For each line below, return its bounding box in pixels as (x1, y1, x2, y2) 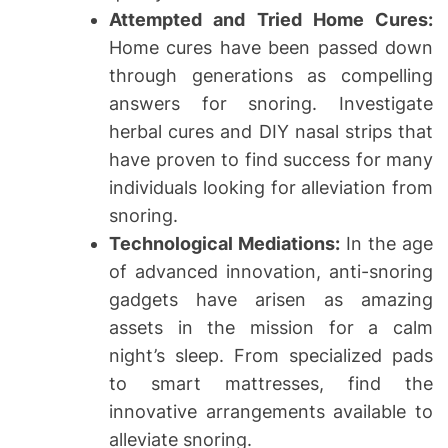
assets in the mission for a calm (109, 317, 433, 339)
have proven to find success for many (109, 149, 433, 171)
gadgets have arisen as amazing (109, 289, 433, 311)
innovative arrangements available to (109, 401, 433, 423)
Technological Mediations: (109, 233, 346, 255)
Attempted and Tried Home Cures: (109, 9, 433, 31)
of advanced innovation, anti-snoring (109, 261, 433, 283)
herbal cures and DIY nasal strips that (109, 121, 433, 143)
